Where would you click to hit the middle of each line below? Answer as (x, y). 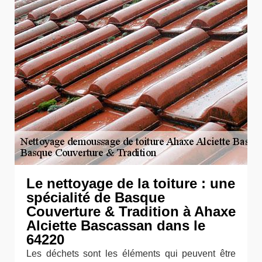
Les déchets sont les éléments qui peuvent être (131, 254)
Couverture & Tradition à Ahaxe (131, 211)
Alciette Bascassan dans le (116, 225)
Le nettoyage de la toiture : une (131, 183)
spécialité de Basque (96, 197)
